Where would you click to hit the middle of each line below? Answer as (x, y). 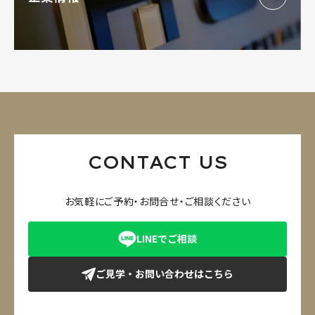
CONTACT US (157, 162)
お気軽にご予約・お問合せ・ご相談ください (157, 201)
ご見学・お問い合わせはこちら (165, 274)
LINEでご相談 (167, 239)
